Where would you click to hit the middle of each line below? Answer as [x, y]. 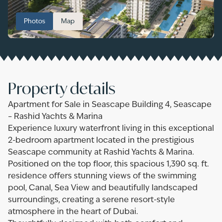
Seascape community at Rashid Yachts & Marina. [101, 153]
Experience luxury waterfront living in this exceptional [111, 129]
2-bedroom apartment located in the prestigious [101, 141]
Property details [62, 88]
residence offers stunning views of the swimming [102, 176]
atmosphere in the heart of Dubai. [73, 212]
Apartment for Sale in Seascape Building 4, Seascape [110, 105]
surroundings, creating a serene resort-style [91, 200]
